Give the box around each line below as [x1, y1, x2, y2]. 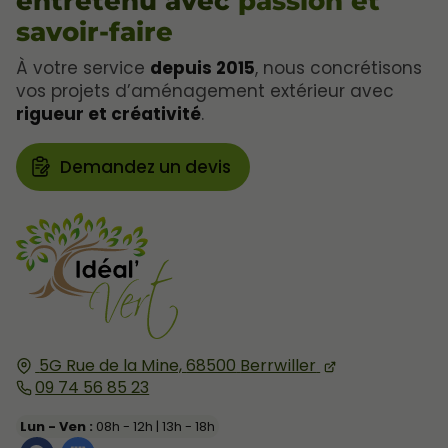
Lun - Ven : [20, 416, 94, 436]
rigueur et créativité [16, 101, 201, 126]
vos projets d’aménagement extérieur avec [16, 78, 394, 103]
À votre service [16, 55, 150, 80]
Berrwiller [240, 353, 317, 377]
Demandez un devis [59, 154, 231, 179]
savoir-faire [16, 15, 173, 48]
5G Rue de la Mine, [39, 353, 187, 377]
